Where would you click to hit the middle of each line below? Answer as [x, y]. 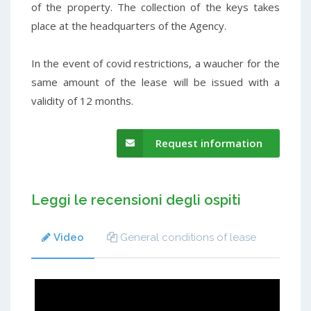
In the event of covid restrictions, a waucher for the [155, 63]
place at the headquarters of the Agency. [129, 25]
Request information [209, 143]
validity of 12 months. [82, 100]
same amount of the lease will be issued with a [155, 82]
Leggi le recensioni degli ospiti [136, 200]
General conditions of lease [188, 237]
